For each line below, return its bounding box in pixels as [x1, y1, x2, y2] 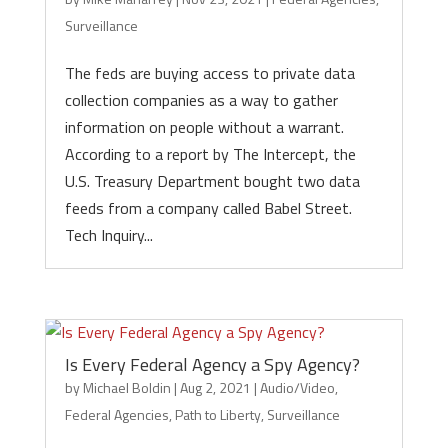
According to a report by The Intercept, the [64, 142, 356, 166]
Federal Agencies [64, 404, 169, 425]
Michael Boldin [82, 377, 171, 398]
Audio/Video [259, 377, 335, 398]
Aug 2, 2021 [179, 377, 251, 398]
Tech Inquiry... [64, 223, 153, 247]
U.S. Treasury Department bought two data [64, 169, 360, 193]
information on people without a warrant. [64, 115, 344, 139]
